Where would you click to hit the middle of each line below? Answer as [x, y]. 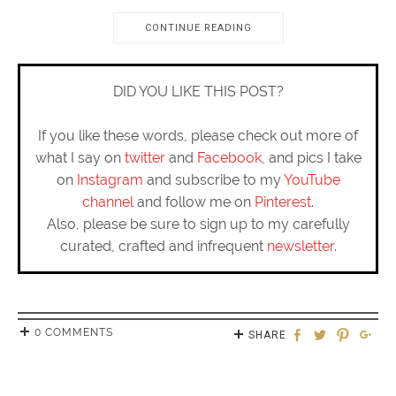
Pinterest [283, 202]
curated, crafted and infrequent [163, 247]
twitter [145, 158]
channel [108, 202]
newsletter [300, 247]
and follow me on [194, 202]
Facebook [229, 158]
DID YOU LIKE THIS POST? [198, 92]
